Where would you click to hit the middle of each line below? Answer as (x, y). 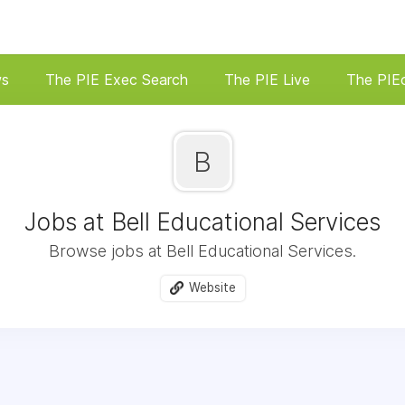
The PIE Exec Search (117, 80)
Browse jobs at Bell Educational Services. (202, 251)
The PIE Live (267, 80)
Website (212, 287)
